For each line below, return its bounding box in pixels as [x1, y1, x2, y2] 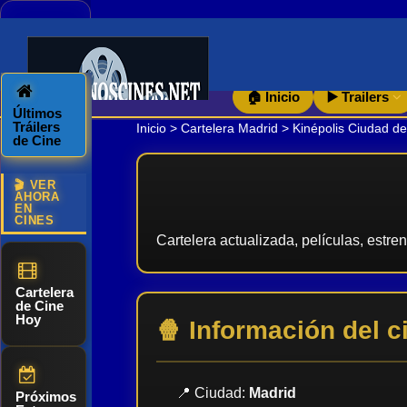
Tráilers [13, 119, 60, 134]
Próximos [15, 389, 76, 404]
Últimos [13, 105, 62, 121]
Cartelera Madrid [180, 121, 278, 135]
